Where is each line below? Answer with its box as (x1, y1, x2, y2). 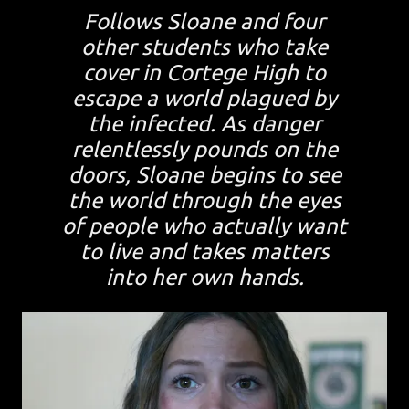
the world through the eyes (68, 187, 341, 213)
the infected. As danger (88, 110, 321, 136)
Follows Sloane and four (84, 8, 325, 34)
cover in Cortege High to (83, 59, 326, 85)
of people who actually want (62, 213, 347, 238)
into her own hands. (105, 264, 304, 289)
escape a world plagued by (72, 85, 337, 110)
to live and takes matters (79, 238, 330, 264)
